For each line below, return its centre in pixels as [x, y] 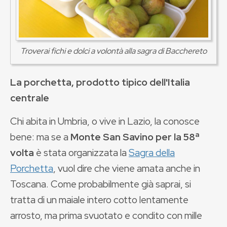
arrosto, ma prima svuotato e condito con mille [106, 215]
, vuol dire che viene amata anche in [127, 168]
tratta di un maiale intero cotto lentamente [99, 200]
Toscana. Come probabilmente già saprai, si [101, 184]
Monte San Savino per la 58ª [135, 137]
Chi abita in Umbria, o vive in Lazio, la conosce [105, 121]
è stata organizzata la [81, 153]
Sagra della [152, 153]
